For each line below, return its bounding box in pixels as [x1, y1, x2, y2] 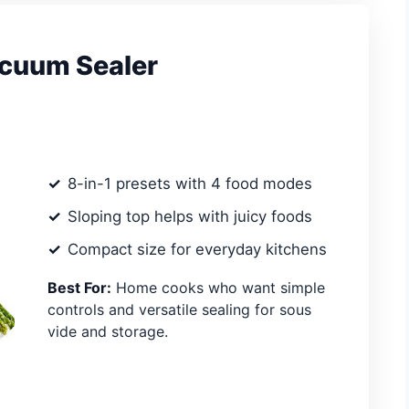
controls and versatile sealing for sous [47, 299, 311, 319]
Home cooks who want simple [111, 278, 325, 297]
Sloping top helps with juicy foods [68, 206, 312, 225]
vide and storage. [47, 321, 168, 341]
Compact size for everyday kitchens [68, 239, 327, 258]
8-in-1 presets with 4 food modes [68, 173, 312, 193]
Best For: [47, 278, 111, 297]
